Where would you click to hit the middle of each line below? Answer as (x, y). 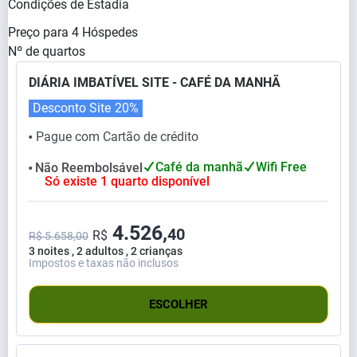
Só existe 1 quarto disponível (127, 182)
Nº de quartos (47, 51)
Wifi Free (281, 167)
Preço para (38, 32)
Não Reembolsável (89, 167)
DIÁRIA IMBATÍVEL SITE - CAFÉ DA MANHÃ (155, 82)
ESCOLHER (178, 305)
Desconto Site (72, 108)
